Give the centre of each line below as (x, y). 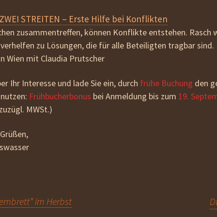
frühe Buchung (166, 83)
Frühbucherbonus (60, 96)
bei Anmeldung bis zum (135, 96)
